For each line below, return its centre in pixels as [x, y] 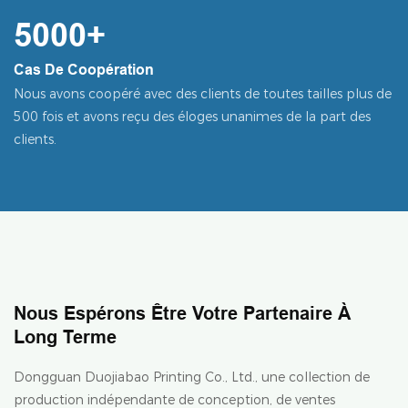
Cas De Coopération [84, 69]
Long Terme [65, 337]
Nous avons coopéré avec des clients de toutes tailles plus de [203, 93]
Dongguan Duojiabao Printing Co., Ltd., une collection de [192, 377]
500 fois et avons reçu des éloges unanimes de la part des [192, 116]
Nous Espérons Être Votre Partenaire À [182, 314]
